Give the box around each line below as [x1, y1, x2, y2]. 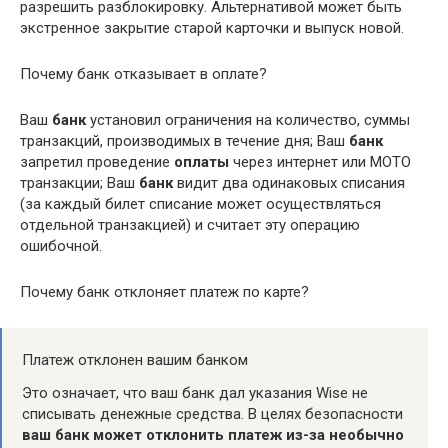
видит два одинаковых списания [173, 173, 405, 192]
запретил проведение [20, 152, 174, 171]
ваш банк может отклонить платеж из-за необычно [22, 425, 404, 444]
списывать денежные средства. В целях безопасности [22, 404, 403, 423]
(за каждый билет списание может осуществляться [20, 194, 381, 213]
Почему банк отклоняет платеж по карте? [20, 282, 309, 301]
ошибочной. [20, 236, 102, 255]
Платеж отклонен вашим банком [22, 350, 248, 369]
